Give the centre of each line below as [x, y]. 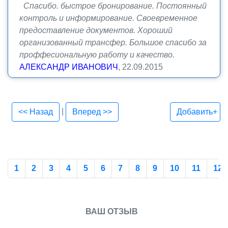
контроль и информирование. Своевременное [108, 18]
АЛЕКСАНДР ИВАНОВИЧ [69, 67]
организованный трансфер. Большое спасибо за [113, 42]
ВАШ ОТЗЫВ [112, 211]
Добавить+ [197, 112]
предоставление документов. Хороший [96, 30]
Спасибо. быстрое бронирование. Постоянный [113, 6]
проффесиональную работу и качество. [97, 55]
